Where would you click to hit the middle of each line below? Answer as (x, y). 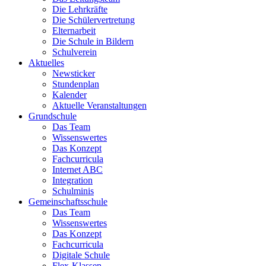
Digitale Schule (81, 255)
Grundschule (53, 116)
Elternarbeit (74, 30)
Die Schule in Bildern (93, 41)
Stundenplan (76, 84)
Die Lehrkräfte (80, 9)
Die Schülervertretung (94, 20)
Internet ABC (77, 169)
